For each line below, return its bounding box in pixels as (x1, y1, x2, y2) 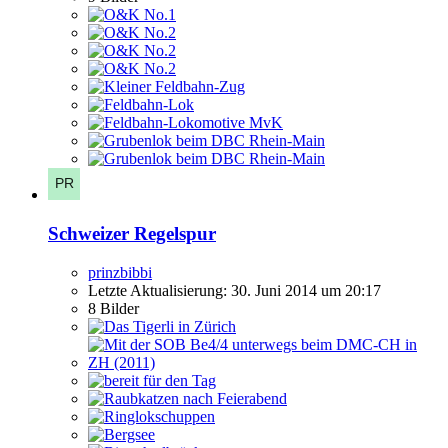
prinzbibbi (88, 263, 152, 281)
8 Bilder (88, 299, 139, 317)
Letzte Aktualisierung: (88, 281, 231, 299)
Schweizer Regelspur (48, 223, 216, 245)
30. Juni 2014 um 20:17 (231, 281, 381, 299)
